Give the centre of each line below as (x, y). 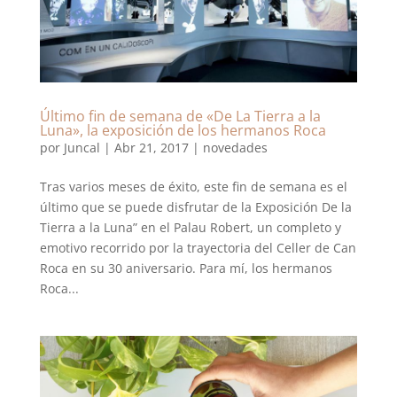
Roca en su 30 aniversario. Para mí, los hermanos (186, 268)
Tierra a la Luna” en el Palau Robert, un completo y (190, 227)
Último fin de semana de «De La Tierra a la (180, 116)
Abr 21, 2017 (151, 147)
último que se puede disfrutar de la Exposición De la (195, 206)
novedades (235, 147)
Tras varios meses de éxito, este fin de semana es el (193, 186)
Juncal (82, 147)
